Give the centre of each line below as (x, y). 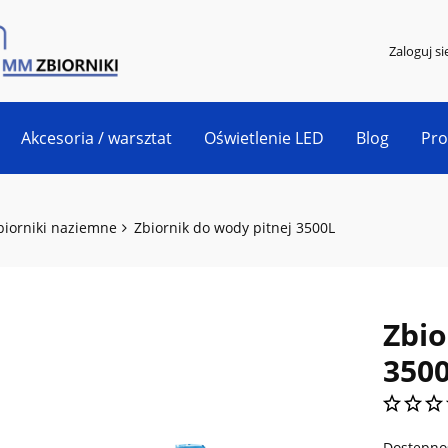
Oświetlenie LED (264, 138)
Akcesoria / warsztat (96, 138)
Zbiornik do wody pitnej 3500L (234, 228)
